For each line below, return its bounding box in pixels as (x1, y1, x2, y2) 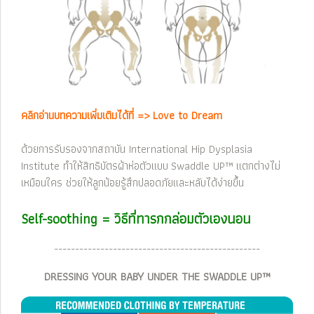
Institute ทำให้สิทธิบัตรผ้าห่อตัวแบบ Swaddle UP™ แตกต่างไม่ (21, 156, 280, 175)
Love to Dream (153, 106, 222, 124)
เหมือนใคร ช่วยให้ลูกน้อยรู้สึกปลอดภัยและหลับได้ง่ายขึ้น (21, 173, 244, 191)
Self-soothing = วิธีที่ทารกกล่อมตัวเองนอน (21, 207, 251, 230)
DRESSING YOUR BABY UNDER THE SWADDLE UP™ (43, 267, 271, 285)
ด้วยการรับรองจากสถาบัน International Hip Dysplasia (21, 139, 252, 158)
